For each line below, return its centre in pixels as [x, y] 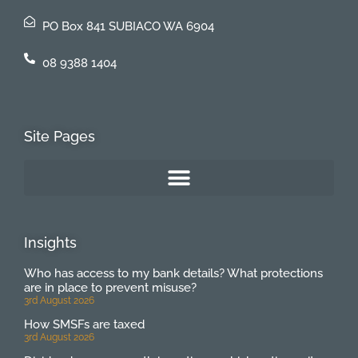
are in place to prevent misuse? [110, 288]
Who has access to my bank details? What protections [173, 274]
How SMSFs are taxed [84, 325]
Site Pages [60, 137]
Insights [50, 243]
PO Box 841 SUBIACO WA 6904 [128, 27]
